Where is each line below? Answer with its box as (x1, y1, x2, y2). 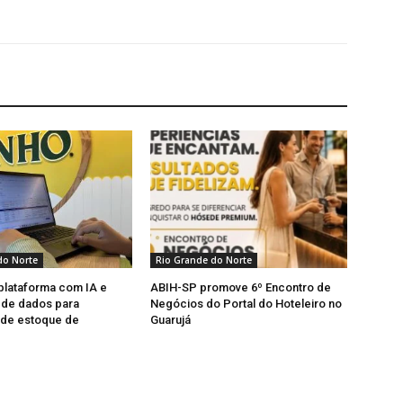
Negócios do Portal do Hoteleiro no (150, 297, 343, 311)
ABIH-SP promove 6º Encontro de (150, 281, 332, 295)
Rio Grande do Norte (156, 254, 253, 267)
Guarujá (150, 313, 192, 327)
